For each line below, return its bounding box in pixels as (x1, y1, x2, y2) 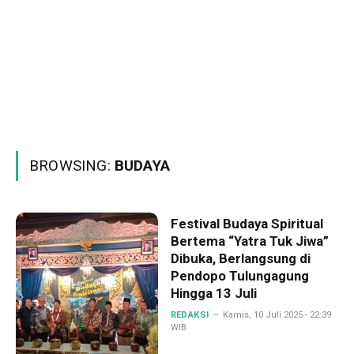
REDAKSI (170, 310, 209, 320)
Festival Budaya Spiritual (170, 216, 323, 232)
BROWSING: (29, 156, 115, 175)
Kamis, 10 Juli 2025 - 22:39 (222, 310, 331, 320)
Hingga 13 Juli (170, 285, 257, 301)
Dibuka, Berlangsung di (170, 250, 311, 266)
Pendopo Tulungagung (170, 268, 309, 284)
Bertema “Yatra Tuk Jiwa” (170, 233, 329, 249)
